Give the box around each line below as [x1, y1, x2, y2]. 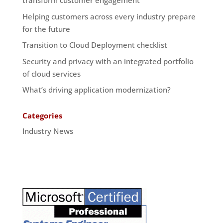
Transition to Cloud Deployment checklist [22, 40, 167, 50]
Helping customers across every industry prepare [22, 11, 196, 21]
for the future [22, 23, 70, 34]
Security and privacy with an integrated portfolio [22, 56, 194, 66]
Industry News [22, 126, 73, 136]
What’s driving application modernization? [22, 85, 171, 95]
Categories [22, 111, 62, 121]
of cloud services [22, 68, 81, 79]
